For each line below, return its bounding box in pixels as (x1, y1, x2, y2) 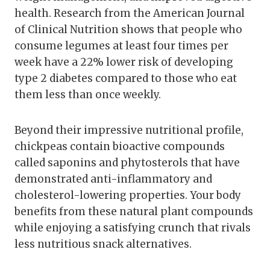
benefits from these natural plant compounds (14, 204, 253, 218)
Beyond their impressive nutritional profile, (14, 123, 243, 137)
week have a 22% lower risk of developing (14, 55, 233, 69)
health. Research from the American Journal (14, 6, 245, 20)
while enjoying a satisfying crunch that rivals (14, 221, 251, 234)
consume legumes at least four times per (14, 39, 228, 52)
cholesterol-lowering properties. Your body (14, 188, 241, 202)
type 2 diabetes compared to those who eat (14, 71, 237, 85)
